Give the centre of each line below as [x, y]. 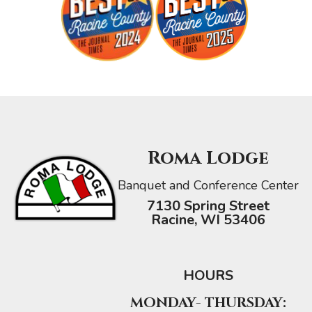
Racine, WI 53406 [208, 220]
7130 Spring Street [208, 206]
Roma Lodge [208, 159]
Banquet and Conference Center [208, 186]
